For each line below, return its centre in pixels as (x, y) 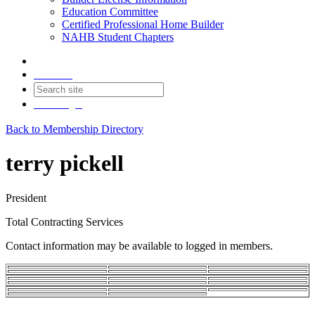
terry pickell (65, 163)
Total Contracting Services (64, 221)
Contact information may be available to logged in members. (139, 245)
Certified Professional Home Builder (143, 24)
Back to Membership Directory (75, 129)
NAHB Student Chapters (118, 37)
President (26, 198)
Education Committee (110, 12)
